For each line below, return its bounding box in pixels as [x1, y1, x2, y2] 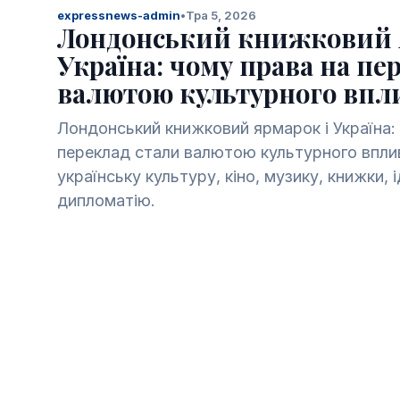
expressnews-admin [57, 8, 180, 22]
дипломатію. [57, 191, 155, 210]
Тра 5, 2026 [186, 8, 256, 22]
